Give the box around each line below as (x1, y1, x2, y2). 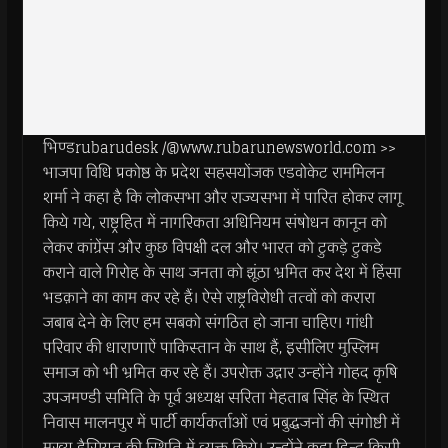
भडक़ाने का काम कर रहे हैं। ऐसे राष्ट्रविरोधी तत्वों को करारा (42, 285, 375, 310)
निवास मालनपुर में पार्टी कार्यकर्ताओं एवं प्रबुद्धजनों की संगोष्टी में (42, 410, 400, 435)
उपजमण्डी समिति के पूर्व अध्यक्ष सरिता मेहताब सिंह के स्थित (42, 385, 390, 410)
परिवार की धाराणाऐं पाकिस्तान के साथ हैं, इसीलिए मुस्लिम (42, 335, 379, 360)
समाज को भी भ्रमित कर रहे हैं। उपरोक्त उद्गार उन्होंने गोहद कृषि (42, 360, 398, 385)
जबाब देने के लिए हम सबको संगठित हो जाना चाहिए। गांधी (42, 310, 373, 335)
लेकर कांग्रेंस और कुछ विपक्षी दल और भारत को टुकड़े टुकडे (42, 235, 382, 260)
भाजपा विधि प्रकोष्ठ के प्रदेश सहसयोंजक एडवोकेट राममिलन (42, 160, 385, 185)
